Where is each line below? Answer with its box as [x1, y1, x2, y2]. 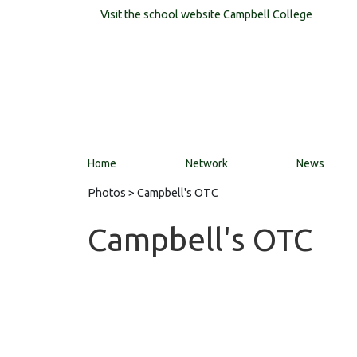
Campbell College [223, 8, 312, 21]
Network [185, 157, 228, 170]
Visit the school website [100, 8, 223, 21]
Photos [88, 186, 126, 199]
